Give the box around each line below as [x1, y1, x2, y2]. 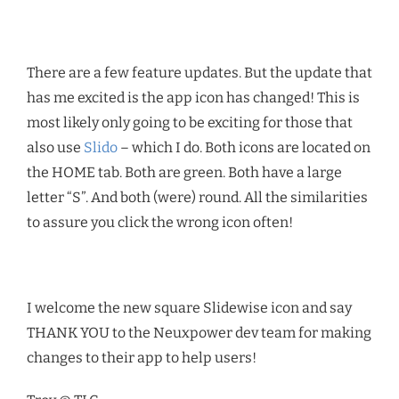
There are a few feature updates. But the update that [27, 64, 372, 82]
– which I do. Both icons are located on [118, 139, 370, 157]
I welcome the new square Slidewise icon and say [27, 299, 352, 317]
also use [27, 139, 84, 157]
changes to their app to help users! [27, 349, 256, 367]
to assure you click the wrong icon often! [27, 214, 293, 232]
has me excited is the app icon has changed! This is [27, 89, 360, 107]
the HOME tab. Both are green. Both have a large [27, 164, 342, 182]
